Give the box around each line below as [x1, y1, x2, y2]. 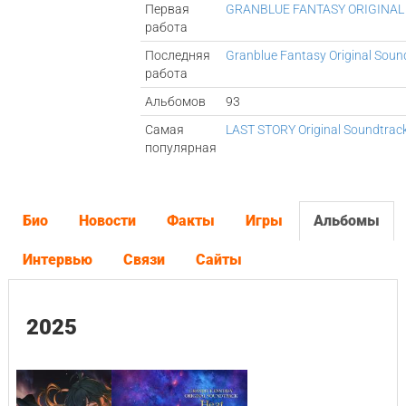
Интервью [22, 251, 92, 268]
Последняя [145, 48, 211, 63]
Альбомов [145, 94, 207, 109]
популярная [145, 140, 217, 155]
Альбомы [313, 212, 380, 229]
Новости [78, 212, 136, 229]
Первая [145, 2, 190, 16]
